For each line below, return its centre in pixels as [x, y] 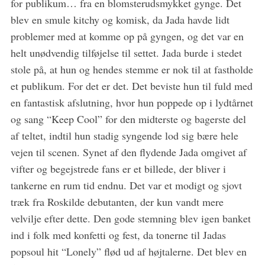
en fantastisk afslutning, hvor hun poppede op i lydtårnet [132, 102]
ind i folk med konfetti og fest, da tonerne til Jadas [118, 235]
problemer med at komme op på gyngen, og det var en [127, 36]
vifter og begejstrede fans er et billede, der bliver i [118, 168]
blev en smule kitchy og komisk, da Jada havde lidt [120, 19]
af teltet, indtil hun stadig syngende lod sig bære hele [124, 135]
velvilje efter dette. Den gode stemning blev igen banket [130, 218]
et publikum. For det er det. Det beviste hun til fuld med [131, 85]
